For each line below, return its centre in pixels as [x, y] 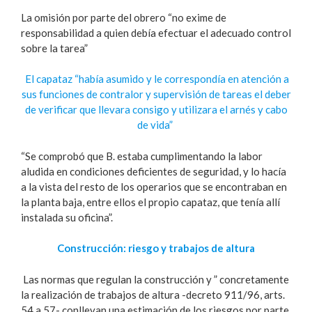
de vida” [155, 125]
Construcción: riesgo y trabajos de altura [156, 248]
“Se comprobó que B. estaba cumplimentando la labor [142, 156]
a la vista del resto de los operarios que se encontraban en [154, 186]
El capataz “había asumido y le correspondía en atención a [157, 79]
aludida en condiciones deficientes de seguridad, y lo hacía [154, 171]
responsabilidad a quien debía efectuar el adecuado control [156, 32]
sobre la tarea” [54, 48]
